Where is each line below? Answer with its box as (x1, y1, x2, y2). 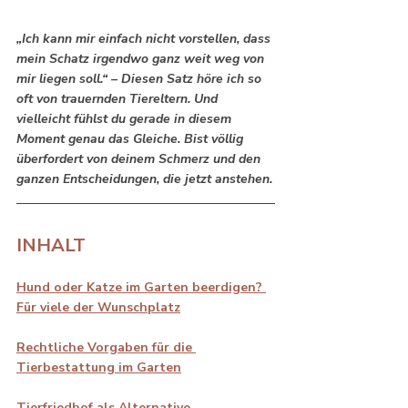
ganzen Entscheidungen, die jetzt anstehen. (16, 169, 272, 188)
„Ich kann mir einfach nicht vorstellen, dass (16, 29, 274, 47)
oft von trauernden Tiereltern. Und (16, 89, 221, 107)
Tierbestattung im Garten (16, 358, 181, 376)
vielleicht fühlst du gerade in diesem (16, 109, 235, 127)
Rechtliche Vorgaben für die (16, 338, 196, 356)
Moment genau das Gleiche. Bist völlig (16, 129, 247, 148)
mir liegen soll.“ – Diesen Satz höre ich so (16, 69, 265, 87)
